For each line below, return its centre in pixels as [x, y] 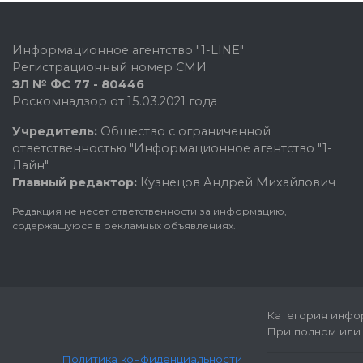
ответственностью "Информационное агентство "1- [172, 148]
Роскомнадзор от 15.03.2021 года [115, 101]
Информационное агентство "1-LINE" [128, 50]
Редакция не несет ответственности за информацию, [149, 211]
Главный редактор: [75, 182]
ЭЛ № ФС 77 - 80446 [78, 84]
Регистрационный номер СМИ [109, 67]
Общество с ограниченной [184, 131]
